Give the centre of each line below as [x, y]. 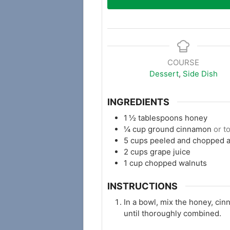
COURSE [184, 63]
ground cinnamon [180, 129]
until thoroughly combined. [172, 213]
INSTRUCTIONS [142, 186]
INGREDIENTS [138, 102]
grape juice [170, 151]
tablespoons [160, 118]
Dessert [164, 74]
